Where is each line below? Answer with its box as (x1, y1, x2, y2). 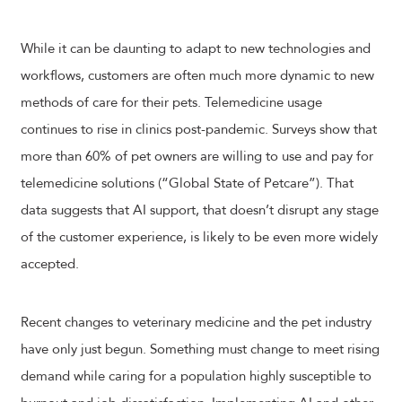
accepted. (21, 255, 79, 273)
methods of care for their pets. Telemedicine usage (21, 93, 322, 111)
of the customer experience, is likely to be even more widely (21, 228, 378, 246)
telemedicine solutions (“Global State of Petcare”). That (21, 174, 354, 192)
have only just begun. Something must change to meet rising (21, 340, 380, 358)
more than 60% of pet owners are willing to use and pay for (21, 147, 373, 165)
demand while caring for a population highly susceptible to (21, 367, 371, 385)
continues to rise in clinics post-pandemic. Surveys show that (21, 120, 377, 138)
